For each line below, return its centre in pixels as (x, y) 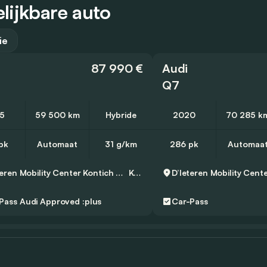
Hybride (121, 115)
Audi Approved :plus (60, 201)
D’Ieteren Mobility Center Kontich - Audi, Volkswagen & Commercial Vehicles (119, 173)
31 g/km (121, 144)
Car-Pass (190, 201)
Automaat (57, 144)
